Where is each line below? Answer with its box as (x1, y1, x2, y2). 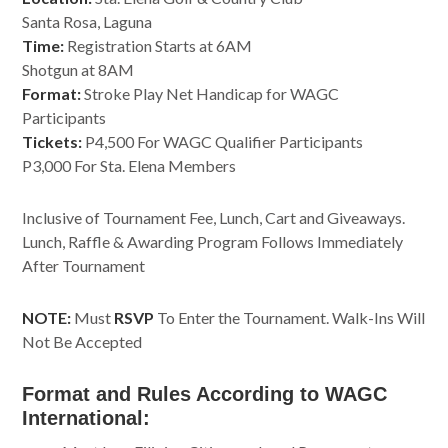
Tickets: (22, 132, 83, 152)
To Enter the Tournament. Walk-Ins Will (154, 308, 426, 328)
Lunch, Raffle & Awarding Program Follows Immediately (22, 232, 404, 252)
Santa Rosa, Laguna (22, 12, 153, 32)
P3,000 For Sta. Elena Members (22, 156, 237, 176)
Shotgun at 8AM (22, 60, 135, 80)
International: (22, 407, 151, 430)
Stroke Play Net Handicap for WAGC (81, 84, 340, 104)
